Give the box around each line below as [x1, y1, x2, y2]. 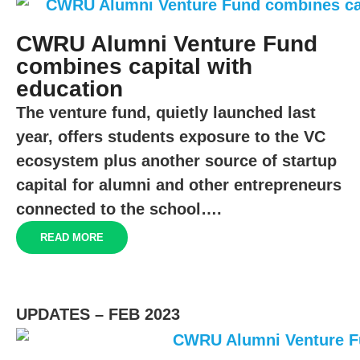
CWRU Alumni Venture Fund [16, 31, 317, 57]
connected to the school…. [16, 200, 222, 219]
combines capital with [16, 54, 252, 80]
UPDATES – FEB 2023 [16, 305, 180, 324]
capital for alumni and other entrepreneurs [16, 176, 342, 194]
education [16, 76, 123, 102]
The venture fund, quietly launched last [16, 104, 316, 122]
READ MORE [40, 231, 104, 244]
